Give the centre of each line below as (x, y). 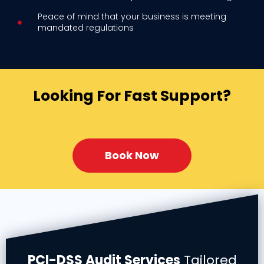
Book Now (132, 156)
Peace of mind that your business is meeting (132, 17)
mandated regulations (85, 28)
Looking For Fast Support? (132, 95)
